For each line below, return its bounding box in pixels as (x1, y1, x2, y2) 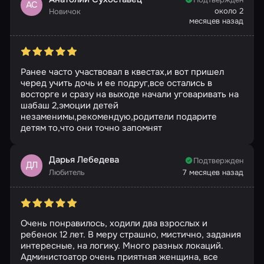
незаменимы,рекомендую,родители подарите (20, 111, 217, 123)
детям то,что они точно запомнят (20, 122, 162, 134)
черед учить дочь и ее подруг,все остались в (20, 77, 212, 90)
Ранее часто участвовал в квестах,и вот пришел (20, 66, 224, 78)
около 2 (214, 5, 244, 16)
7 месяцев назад (183, 167, 244, 177)
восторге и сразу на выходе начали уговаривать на (20, 88, 239, 101)
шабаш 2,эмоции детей (20, 100, 118, 112)
